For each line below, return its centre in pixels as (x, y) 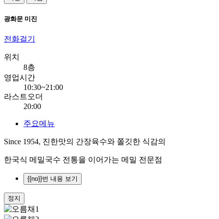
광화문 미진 (21, 19)
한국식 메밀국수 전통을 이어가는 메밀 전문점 (83, 160)
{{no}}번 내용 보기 (53, 179)
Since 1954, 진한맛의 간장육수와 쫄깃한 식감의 (86, 142)
